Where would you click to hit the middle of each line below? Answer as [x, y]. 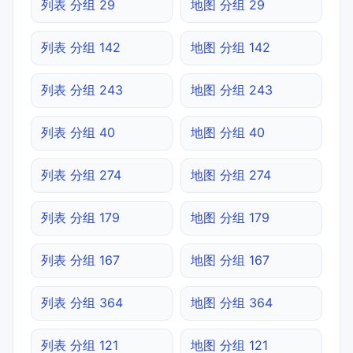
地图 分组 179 [230, 217]
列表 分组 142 [81, 47]
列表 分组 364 [82, 302]
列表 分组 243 [82, 89]
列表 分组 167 [80, 260]
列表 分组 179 [80, 217]
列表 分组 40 [78, 132]
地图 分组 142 [230, 47]
